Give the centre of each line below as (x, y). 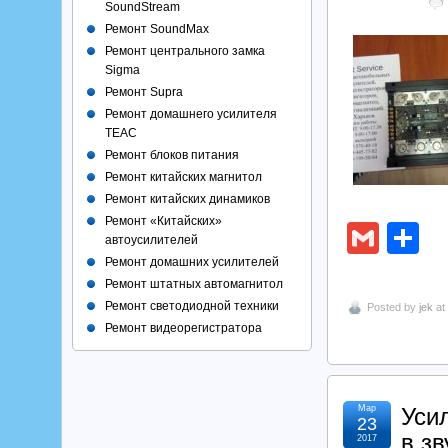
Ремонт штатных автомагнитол (194, 284)
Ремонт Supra (144, 92)
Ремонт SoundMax (157, 29)
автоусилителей (151, 240)
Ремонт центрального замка (185, 51)
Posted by (393, 306)
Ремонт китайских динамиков (187, 199)
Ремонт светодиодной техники (192, 306)
